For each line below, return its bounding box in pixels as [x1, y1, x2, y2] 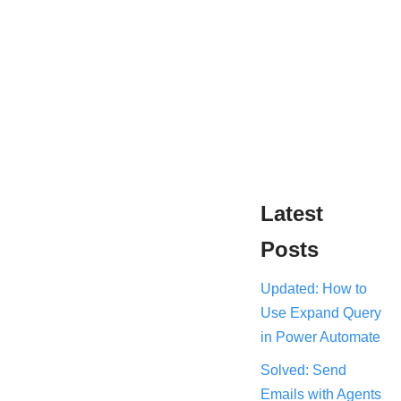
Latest [260, 201, 324, 226]
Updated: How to [260, 281, 368, 296]
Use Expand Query [260, 305, 382, 320]
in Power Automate [260, 329, 381, 345]
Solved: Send [260, 363, 347, 378]
